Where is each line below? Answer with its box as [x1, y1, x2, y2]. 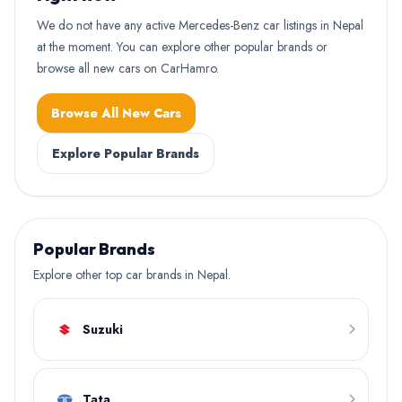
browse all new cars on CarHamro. [37, 59, 219, 77]
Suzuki [83, 320, 123, 338]
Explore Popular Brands [52, 144, 199, 162]
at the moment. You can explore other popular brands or [37, 38, 328, 56]
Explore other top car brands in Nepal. [33, 266, 231, 284]
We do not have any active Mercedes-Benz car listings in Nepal [37, 16, 363, 34]
